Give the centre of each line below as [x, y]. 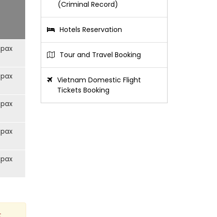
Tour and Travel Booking [100, 55]
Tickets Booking [83, 90]
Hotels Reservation [91, 30]
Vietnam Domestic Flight [99, 80]
